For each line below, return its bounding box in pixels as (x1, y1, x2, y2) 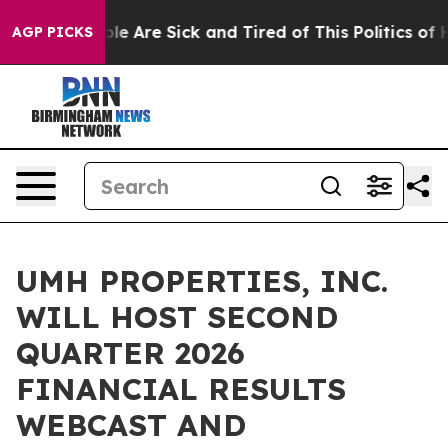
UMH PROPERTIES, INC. (16, 262, 388, 300)
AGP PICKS (12, 23, 93, 41)
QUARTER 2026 (16, 334, 245, 372)
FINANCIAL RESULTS (16, 370, 346, 408)
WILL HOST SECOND (16, 298, 338, 336)
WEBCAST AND (16, 406, 246, 444)
